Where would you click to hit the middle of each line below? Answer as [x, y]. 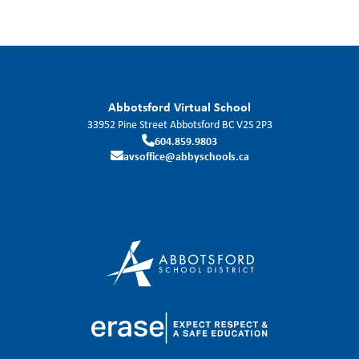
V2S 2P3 [254, 124]
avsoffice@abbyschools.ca [186, 155]
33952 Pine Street [127, 124]
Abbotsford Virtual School [179, 106]
